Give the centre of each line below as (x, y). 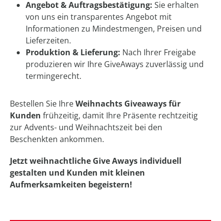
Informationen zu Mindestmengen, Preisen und (114, 29)
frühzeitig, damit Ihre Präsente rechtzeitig (119, 116)
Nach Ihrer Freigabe (158, 53)
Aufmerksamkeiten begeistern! (71, 185)
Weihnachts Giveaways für (128, 104)
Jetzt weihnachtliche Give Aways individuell (96, 161)
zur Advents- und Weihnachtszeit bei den (86, 128)
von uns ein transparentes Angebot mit (99, 17)
